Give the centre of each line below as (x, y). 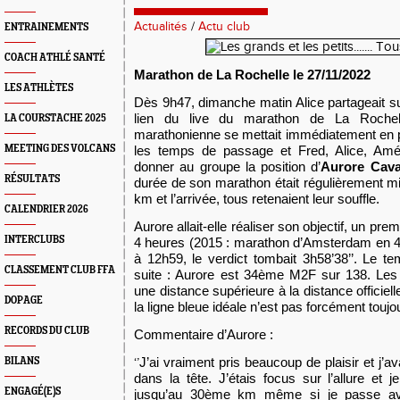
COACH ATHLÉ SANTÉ (55, 58)
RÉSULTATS (32, 179)
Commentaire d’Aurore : (204, 334)
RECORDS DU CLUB (47, 331)
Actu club (224, 27)
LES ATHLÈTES (39, 88)
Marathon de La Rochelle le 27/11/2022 (252, 75)
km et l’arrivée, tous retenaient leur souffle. (257, 199)
